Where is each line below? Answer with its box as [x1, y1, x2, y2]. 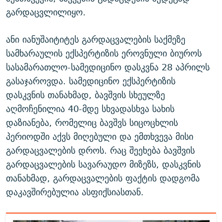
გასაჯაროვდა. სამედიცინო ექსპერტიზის [6, 73, 175, 89]
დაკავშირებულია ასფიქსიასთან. [6, 184, 144, 200]
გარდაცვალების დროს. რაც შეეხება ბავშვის [6, 142, 195, 158]
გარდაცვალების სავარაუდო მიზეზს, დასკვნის [6, 156, 201, 172]
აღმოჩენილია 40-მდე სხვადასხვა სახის [6, 101, 174, 116]
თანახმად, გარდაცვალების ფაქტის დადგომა [6, 170, 200, 186]
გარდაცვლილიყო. [6, 4, 86, 20]
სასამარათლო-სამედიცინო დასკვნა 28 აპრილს [6, 59, 210, 75]
